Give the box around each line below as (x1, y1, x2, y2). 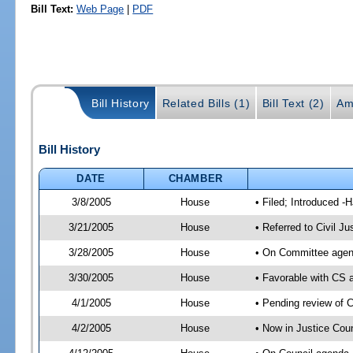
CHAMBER (168, 172, 224, 184)
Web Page (76, 2, 124, 15)
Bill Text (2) (262, 97, 325, 110)
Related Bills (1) (162, 97, 251, 110)
